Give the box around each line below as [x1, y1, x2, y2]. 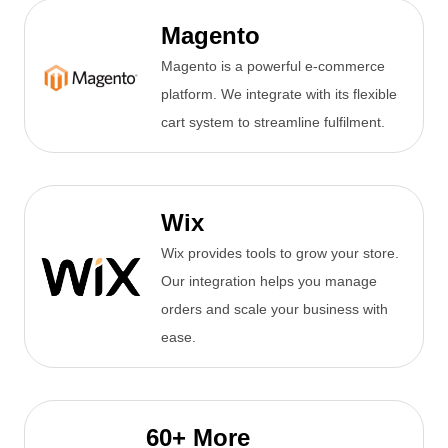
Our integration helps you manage [161, 273, 377, 290]
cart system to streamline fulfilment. [161, 114, 385, 131]
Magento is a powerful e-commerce [161, 58, 385, 75]
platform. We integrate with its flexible [161, 86, 397, 103]
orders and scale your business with [161, 301, 388, 318]
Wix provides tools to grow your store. [161, 245, 399, 262]
